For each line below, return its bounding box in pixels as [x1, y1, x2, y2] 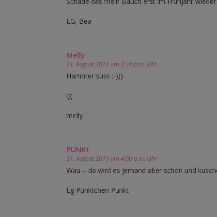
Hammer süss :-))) [66, 71, 123, 81]
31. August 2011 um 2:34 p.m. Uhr [66, 60, 157, 69]
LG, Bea [66, 16, 92, 26]
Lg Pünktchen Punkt [66, 186, 129, 195]
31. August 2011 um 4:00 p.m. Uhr [66, 155, 157, 163]
